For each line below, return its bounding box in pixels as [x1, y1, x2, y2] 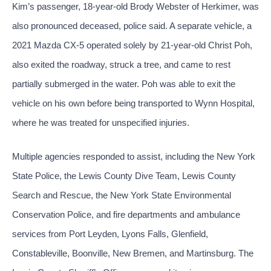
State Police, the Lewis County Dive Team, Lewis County [12, 171, 236, 181]
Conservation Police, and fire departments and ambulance [12, 209, 240, 220]
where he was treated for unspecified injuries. [12, 117, 189, 128]
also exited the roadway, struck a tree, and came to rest [12, 59, 230, 70]
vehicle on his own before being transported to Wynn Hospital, [12, 98, 255, 108]
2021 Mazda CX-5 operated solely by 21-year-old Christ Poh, [12, 40, 252, 50]
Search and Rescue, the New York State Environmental [12, 190, 231, 200]
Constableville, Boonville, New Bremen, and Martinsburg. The [12, 248, 253, 258]
